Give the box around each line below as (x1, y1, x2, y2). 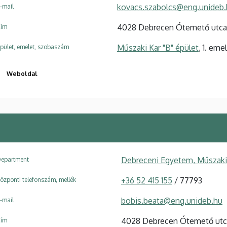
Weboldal (7, 69, 37, 78)
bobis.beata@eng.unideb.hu (121, 195, 222, 206)
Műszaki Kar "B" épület (117, 42, 199, 53)
